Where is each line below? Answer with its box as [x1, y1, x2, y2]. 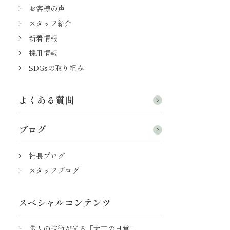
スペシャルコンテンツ [18, 196, 111, 209]
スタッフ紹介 [29, 18, 72, 29]
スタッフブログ [29, 165, 79, 176]
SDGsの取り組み [29, 63, 84, 73]
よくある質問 [18, 93, 74, 107]
